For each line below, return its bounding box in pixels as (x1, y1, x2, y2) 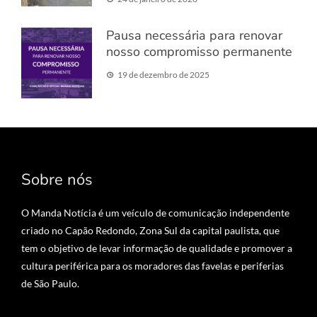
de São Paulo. (21, 277, 79, 290)
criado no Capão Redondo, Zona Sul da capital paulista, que (21, 224, 279, 237)
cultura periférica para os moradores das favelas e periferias (21, 260, 284, 272)
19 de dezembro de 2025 (117, 69, 209, 81)
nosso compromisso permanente (106, 43, 292, 61)
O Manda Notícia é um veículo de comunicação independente (21, 207, 289, 219)
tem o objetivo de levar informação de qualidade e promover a (21, 242, 292, 255)
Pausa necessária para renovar (106, 27, 282, 45)
